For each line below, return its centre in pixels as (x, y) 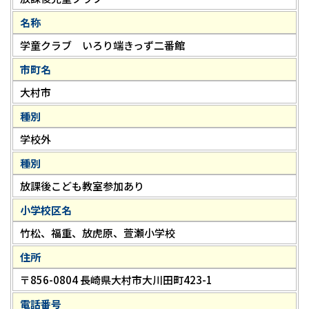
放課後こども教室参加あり (82, 186)
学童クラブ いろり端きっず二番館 (102, 46)
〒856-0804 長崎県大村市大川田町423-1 (116, 280)
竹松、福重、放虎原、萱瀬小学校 (98, 233)
